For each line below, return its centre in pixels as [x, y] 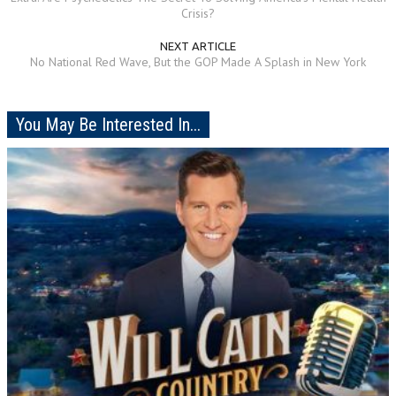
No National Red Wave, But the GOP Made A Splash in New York [198, 61]
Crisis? [198, 13]
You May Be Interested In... [108, 124]
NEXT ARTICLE [198, 46]
